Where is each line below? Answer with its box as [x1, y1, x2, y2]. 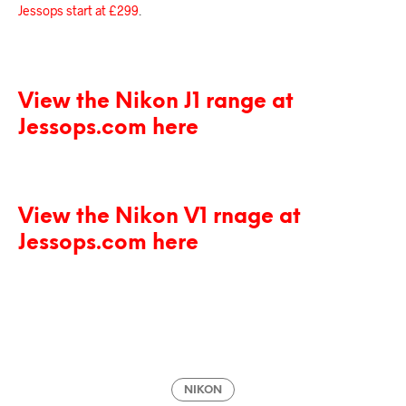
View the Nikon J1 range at [18, 91, 294, 113]
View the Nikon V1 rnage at [18, 206, 301, 228]
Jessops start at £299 [18, 2, 139, 18]
